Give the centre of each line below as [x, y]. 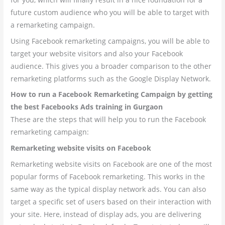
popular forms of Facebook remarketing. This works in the [108, 177]
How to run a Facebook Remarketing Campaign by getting [112, 94]
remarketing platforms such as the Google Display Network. [111, 78]
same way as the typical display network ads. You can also [108, 189]
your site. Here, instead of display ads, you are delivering [106, 214]
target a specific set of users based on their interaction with [111, 202]
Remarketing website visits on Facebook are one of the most [111, 164]
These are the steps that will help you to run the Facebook [108, 120]
